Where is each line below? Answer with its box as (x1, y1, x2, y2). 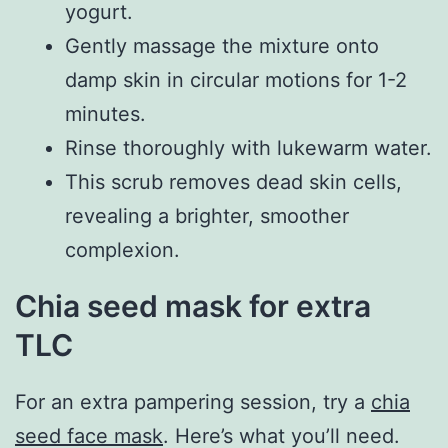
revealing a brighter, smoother (65, 203, 349, 228)
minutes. (65, 101, 146, 126)
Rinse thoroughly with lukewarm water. (65, 135, 432, 160)
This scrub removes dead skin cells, (65, 169, 402, 194)
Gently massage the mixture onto (65, 33, 379, 58)
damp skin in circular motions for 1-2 (65, 67, 407, 92)
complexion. (65, 237, 180, 262)
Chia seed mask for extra (15, 287, 371, 324)
